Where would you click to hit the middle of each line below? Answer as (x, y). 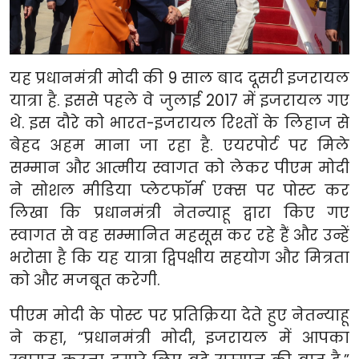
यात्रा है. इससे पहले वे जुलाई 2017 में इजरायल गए (179, 100)
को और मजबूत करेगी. (85, 280)
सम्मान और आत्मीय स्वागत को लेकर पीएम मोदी (179, 167)
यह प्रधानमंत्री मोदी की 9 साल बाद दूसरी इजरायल (179, 78)
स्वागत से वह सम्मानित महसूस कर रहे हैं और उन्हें (179, 235)
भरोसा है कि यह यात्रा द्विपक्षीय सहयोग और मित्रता (179, 257)
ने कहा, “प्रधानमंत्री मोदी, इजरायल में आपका (179, 337)
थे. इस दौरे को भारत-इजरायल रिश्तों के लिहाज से (179, 123)
